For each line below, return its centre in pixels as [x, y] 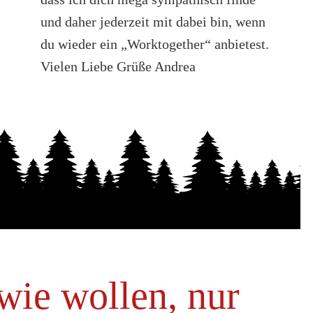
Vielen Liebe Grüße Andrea [118, 66]
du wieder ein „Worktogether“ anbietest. [155, 44]
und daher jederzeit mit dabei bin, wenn [153, 21]
